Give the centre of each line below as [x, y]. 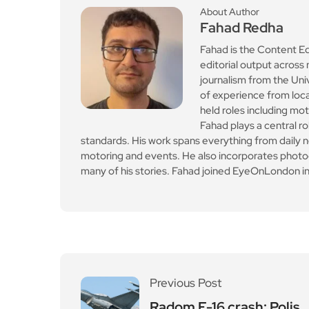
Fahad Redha [242, 28]
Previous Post [186, 283]
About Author [230, 12]
